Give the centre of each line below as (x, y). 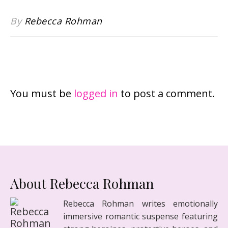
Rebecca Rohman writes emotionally (140, 204)
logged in (96, 93)
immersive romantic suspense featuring (140, 216)
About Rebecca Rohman (82, 183)
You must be (42, 93)
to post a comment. (166, 93)
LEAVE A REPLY (114, 58)
